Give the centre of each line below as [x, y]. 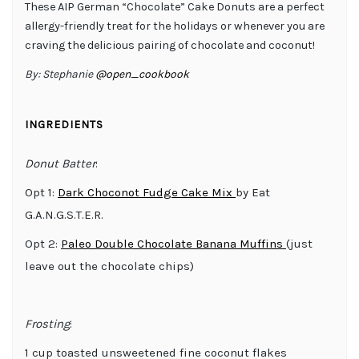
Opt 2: [43, 243]
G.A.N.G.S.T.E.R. [64, 214]
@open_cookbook [142, 74]
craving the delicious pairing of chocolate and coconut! [170, 45]
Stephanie [69, 74]
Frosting [47, 323]
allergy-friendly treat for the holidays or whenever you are [175, 26]
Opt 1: [41, 192]
